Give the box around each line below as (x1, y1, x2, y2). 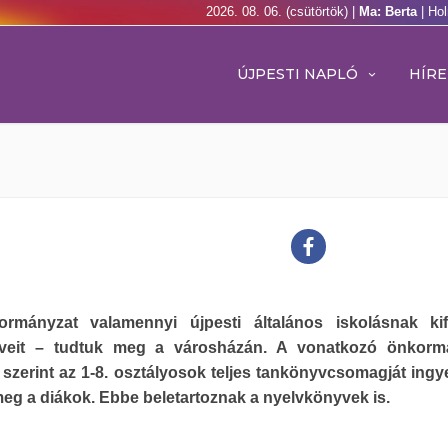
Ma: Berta (359, 4, 421, 19)
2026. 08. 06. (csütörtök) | (206, 4, 359, 19)
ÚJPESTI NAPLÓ (237, 65, 358, 83)
